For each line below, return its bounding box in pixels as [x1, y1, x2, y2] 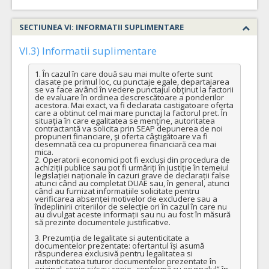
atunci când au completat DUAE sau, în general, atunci [34, 177, 229, 189]
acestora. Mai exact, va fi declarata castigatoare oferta [34, 99, 234, 110]
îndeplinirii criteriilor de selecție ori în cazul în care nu [34, 201, 227, 212]
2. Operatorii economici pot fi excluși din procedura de [34, 154, 230, 165]
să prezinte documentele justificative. [34, 216, 171, 228]
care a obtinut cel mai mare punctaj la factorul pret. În [34, 107, 228, 118]
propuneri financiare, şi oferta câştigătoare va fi [34, 130, 208, 142]
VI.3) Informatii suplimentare [19, 44, 157, 58]
